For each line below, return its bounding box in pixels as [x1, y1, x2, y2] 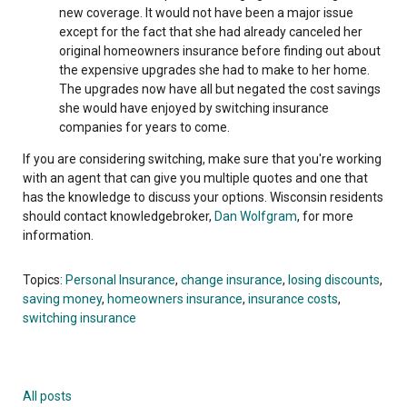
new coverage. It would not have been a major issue [59, 5, 353, 20]
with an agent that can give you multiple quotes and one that [23, 170, 368, 185]
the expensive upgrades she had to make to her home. [59, 62, 370, 77]
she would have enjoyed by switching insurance [59, 100, 329, 115]
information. [23, 227, 94, 243]
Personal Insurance [65, 272, 175, 287]
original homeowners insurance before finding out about [59, 43, 381, 58]
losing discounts [288, 272, 380, 287]
